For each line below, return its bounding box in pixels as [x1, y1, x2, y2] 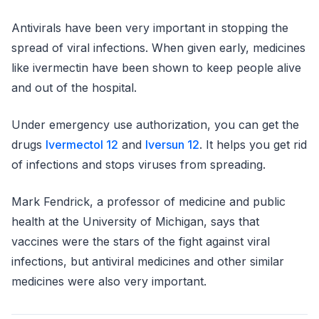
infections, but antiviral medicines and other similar [11, 253, 284, 268]
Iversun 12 [145, 137, 199, 152]
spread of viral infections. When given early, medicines [11, 40, 305, 55]
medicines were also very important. [11, 273, 206, 288]
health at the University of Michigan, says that [11, 214, 259, 229]
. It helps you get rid [199, 137, 307, 152]
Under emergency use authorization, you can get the [11, 117, 299, 132]
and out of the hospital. [11, 80, 137, 95]
